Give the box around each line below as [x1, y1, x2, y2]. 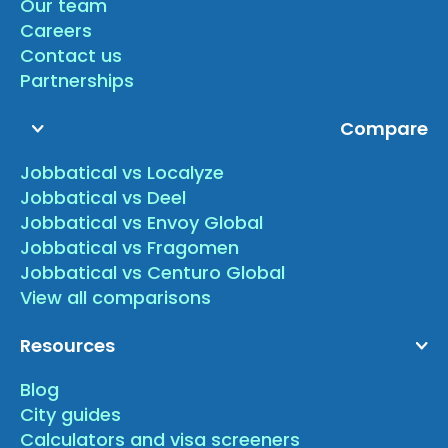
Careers [20, 18, 93, 44]
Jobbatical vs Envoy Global [20, 210, 264, 236]
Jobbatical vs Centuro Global [20, 260, 286, 286]
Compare [339, 116, 428, 142]
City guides [20, 402, 122, 428]
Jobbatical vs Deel [20, 185, 187, 211]
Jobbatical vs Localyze [20, 160, 225, 186]
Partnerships [20, 68, 135, 94]
